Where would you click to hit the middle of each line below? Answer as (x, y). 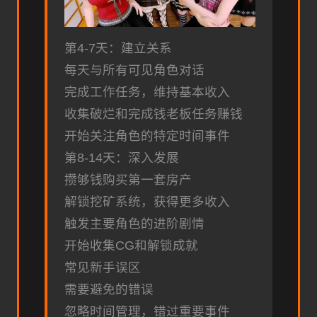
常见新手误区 (103, 268)
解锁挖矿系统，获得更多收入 (147, 202)
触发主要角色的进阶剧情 (134, 224)
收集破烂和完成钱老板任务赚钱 (154, 114)
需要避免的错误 (109, 290)
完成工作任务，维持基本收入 (147, 92)
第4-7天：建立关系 (118, 48)
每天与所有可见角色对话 (134, 70)
